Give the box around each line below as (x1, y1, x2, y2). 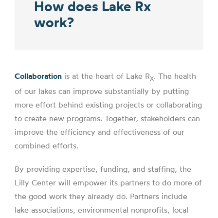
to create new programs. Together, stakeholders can (15, 113, 200, 123)
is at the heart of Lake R (62, 71, 150, 81)
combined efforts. (15, 140, 78, 150)
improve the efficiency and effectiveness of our (15, 127, 184, 137)
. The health (154, 71, 196, 81)
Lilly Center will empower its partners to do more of (15, 177, 202, 187)
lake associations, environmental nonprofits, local (15, 204, 188, 215)
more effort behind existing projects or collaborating (15, 99, 202, 109)
